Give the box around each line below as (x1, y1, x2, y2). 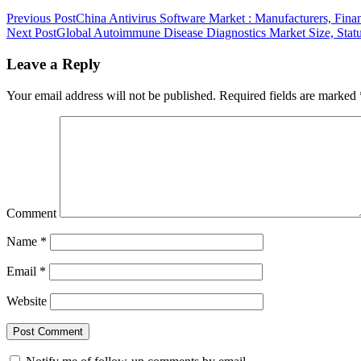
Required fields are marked (216, 88, 359, 102)
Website (6, 293, 47, 308)
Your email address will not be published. (6, 88, 216, 102)
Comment (6, 205, 56, 220)
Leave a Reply (6, 55, 101, 73)
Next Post (6, 26, 56, 40)
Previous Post (6, 11, 76, 26)
